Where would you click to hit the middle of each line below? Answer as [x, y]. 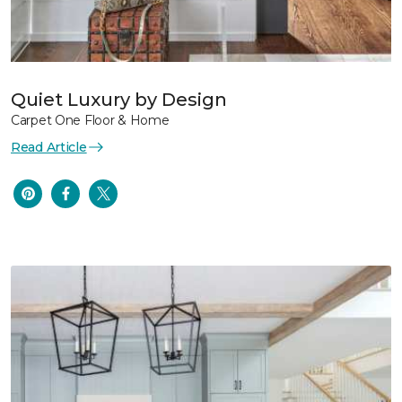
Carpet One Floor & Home [90, 120]
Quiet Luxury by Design [119, 99]
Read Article [49, 147]
